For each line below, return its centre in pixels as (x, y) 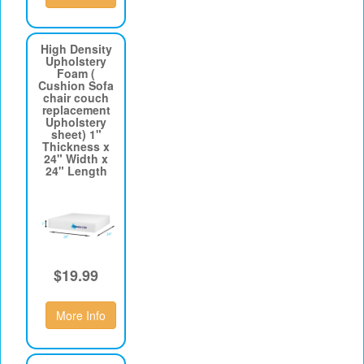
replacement (76, 110)
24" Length (76, 171)
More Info (81, 316)
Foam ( (76, 74)
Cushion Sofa (76, 86)
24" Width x (76, 159)
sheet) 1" (76, 134)
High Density (76, 49)
